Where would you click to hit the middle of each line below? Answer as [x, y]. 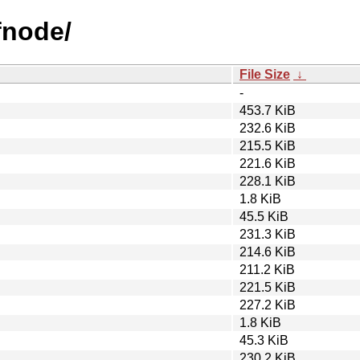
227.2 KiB [268, 305]
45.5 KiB [264, 216]
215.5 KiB [268, 145]
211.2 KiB [267, 269]
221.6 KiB [268, 163]
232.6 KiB [268, 128]
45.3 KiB [264, 340]
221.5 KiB [268, 287]
